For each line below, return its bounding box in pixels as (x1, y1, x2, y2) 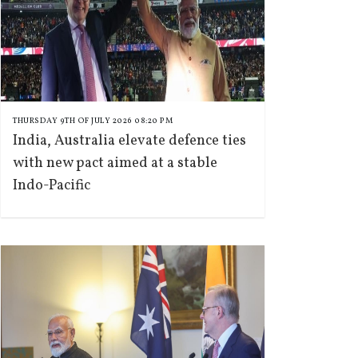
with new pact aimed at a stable (13, 153, 217, 173)
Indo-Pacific (13, 176, 90, 196)
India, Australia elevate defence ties (13, 131, 246, 151)
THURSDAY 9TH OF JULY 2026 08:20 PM (13, 115, 173, 126)
